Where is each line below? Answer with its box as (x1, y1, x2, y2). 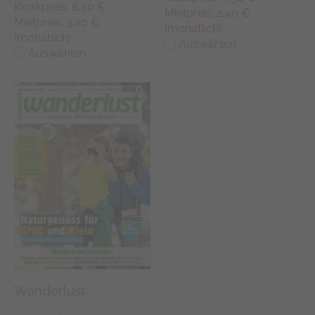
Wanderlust (14, 283, 85, 299)
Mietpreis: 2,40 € (165, 6, 250, 20)
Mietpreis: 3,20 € (14, 15, 100, 29)
